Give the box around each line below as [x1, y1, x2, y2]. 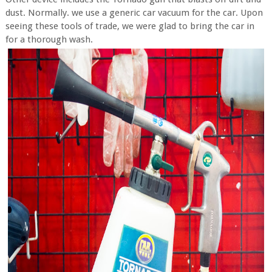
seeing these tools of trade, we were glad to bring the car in [5, 21, 254, 32]
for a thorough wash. [5, 34, 93, 45]
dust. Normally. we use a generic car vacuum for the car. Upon [5, 7, 263, 18]
